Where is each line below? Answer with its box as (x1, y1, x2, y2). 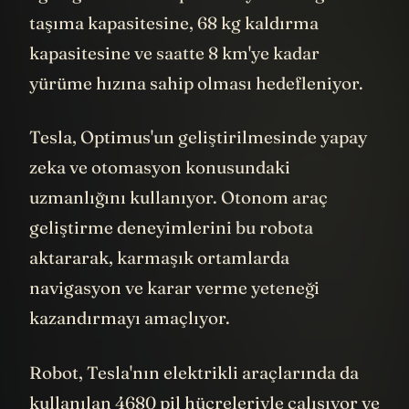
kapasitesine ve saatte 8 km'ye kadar (29, 68, 320, 91)
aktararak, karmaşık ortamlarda (29, 274, 289, 297)
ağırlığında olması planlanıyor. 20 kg (29, 8, 325, 31)
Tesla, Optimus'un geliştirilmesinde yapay (29, 153, 367, 176)
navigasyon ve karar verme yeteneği (29, 304, 320, 327)
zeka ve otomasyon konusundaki (29, 184, 290, 206)
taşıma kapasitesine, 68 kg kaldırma (29, 38, 319, 61)
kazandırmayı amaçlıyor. (29, 334, 230, 357)
